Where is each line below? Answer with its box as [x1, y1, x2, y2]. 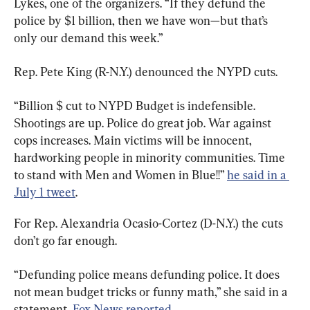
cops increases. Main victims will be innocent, [14, 133, 255, 148]
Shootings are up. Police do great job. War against [14, 116, 274, 131]
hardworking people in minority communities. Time [14, 150, 288, 165]
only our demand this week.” [14, 30, 163, 46]
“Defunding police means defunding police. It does [14, 267, 282, 282]
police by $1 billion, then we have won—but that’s [14, 13, 271, 28]
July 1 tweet [14, 185, 75, 200]
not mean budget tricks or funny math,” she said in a [14, 284, 291, 300]
